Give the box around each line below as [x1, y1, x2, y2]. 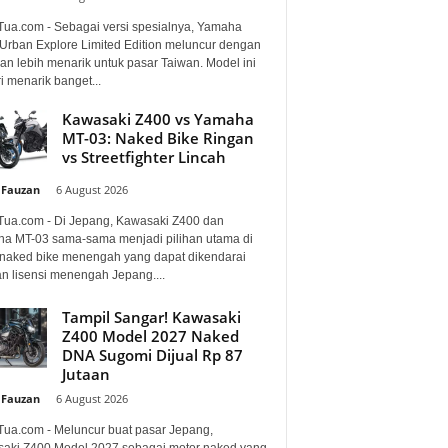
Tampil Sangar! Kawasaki [61, 306, 241, 327]
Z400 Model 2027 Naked [61, 325, 239, 346]
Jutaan [61, 363, 110, 384]
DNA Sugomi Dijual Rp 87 [61, 344, 243, 365]
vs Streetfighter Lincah [61, 146, 226, 167]
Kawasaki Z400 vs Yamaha [61, 108, 254, 129]
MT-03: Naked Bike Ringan [61, 127, 254, 148]
